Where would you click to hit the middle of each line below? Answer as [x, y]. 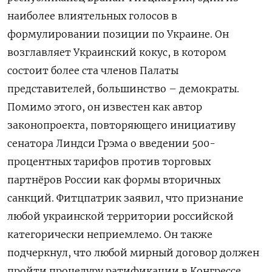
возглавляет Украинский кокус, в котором [117, 52]
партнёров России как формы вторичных [114, 179]
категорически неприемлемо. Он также [110, 234]
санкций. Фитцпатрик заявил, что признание [125, 198]
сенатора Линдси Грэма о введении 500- [111, 143]
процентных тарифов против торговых [109, 161]
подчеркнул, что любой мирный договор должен [133, 252]
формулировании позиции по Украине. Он [118, 34]
